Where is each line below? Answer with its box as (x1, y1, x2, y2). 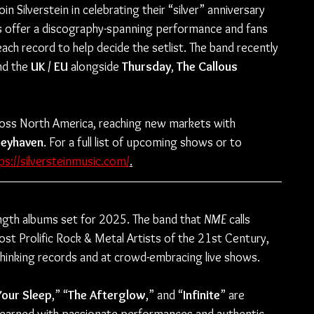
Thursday (122, 59, 171, 74)
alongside (68, 59, 122, 74)
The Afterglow (68, 287, 146, 303)
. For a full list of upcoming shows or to (43, 135, 245, 150)
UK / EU (31, 59, 68, 74)
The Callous (174, 59, 240, 74)
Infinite (183, 287, 220, 303)
